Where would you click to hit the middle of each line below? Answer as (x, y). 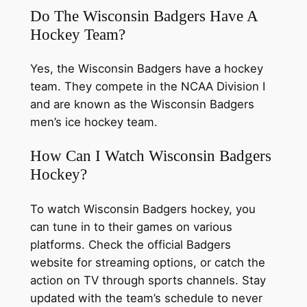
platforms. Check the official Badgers (130, 244)
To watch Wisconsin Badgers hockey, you (143, 209)
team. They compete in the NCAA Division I (147, 87)
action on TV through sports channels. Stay (148, 280)
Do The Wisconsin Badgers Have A (144, 15)
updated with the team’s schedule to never (146, 298)
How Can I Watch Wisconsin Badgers (150, 156)
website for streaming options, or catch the (147, 262)
